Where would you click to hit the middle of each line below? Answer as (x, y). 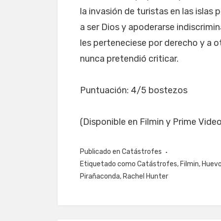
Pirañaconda (100, 177)
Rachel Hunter (146, 177)
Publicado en (101, 152)
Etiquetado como (109, 164)
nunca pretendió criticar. (129, 59)
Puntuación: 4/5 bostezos (134, 91)
